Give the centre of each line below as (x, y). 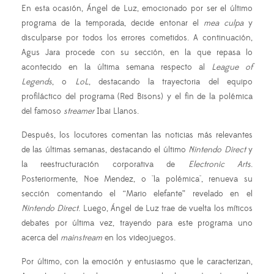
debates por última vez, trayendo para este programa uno (137, 224)
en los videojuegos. (139, 238)
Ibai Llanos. (117, 112)
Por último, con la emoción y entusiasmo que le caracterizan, (137, 262)
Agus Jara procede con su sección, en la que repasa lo (137, 53)
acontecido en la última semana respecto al (117, 68)
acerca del (41, 238)
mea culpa (223, 24)
